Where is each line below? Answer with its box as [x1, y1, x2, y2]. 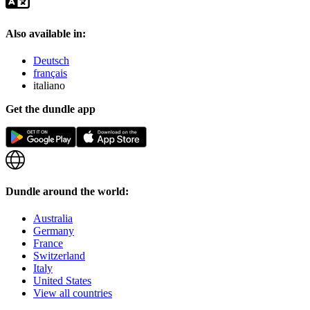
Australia [33, 212, 73, 225]
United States [33, 275, 91, 287]
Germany [33, 225, 74, 237]
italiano [33, 79, 65, 91]
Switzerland [33, 250, 85, 262]
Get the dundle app [6, 102, 95, 115]
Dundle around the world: [6, 185, 129, 198]
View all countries [33, 287, 112, 300]
